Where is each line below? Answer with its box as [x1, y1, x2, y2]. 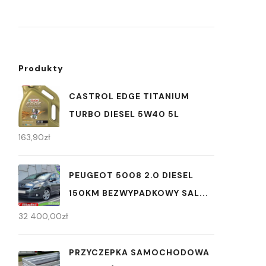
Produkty [18, 63, 64, 74]
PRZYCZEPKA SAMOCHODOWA [69, 247, 210, 258]
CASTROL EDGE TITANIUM [69, 90, 189, 102]
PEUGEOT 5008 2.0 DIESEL [69, 169, 194, 180]
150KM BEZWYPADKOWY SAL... [69, 187, 208, 198]
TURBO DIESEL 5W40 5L [69, 108, 179, 119]
